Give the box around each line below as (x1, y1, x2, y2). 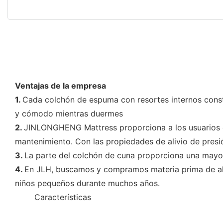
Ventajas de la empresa (15, 80, 106, 91)
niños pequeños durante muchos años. (15, 178, 160, 188)
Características (34, 192, 91, 202)
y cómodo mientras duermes (15, 108, 123, 118)
